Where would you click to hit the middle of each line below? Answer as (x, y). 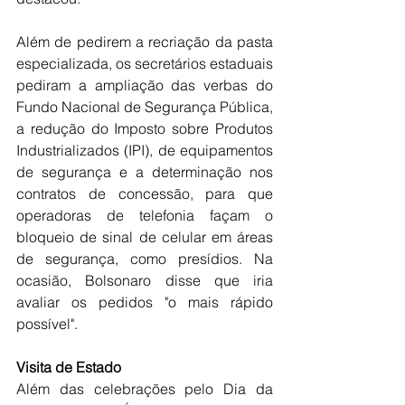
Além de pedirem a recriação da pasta (145, 42)
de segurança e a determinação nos (145, 172)
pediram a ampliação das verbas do (145, 85)
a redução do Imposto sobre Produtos (145, 129)
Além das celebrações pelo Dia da (145, 389)
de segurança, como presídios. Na (145, 259)
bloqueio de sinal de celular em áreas (145, 237)
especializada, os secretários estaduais (145, 64)
